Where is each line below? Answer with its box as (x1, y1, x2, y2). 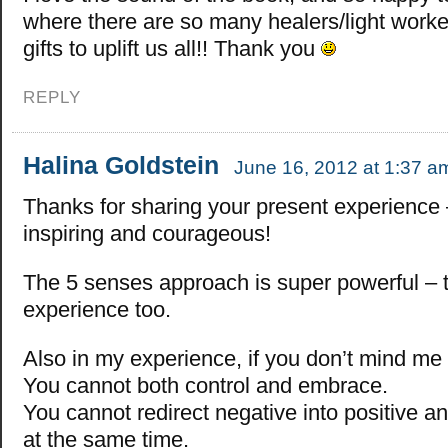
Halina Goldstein (23, 151, 219, 180)
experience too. (23, 297, 171, 323)
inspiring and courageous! (23, 221, 271, 247)
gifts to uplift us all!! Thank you (23, 36, 321, 62)
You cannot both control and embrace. (23, 373, 388, 399)
